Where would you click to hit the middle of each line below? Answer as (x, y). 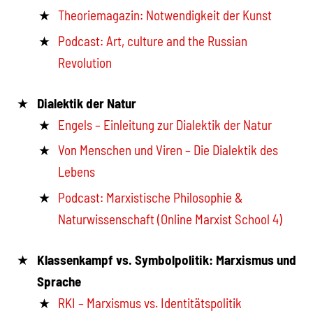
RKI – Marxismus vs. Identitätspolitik (150, 303)
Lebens (77, 172)
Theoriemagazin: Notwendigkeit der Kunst (165, 15)
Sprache (59, 281)
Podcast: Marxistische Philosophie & (151, 197)
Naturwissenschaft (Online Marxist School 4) (170, 219)
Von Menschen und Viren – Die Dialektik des (168, 150)
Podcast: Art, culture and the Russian (153, 41)
